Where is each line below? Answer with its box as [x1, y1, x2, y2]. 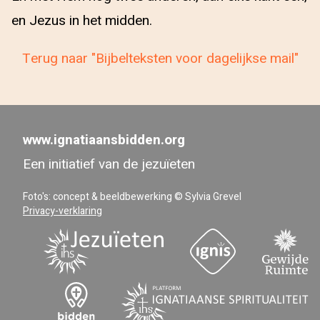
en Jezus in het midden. [11, 11, 152, 31]
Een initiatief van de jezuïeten [23, 154, 195, 174]
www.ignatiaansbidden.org [23, 130, 185, 150]
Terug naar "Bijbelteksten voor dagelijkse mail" [21, 49, 299, 69]
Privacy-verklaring [23, 204, 102, 219]
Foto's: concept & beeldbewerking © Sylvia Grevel [23, 189, 241, 204]
